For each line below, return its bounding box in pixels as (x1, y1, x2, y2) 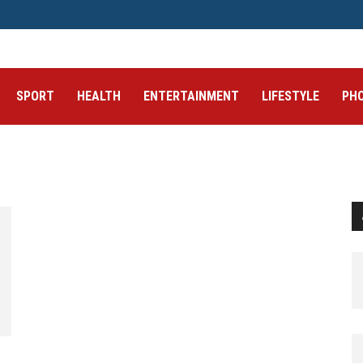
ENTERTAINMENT (143, 88, 239, 104)
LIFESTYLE (262, 88, 319, 104)
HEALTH (77, 88, 121, 104)
